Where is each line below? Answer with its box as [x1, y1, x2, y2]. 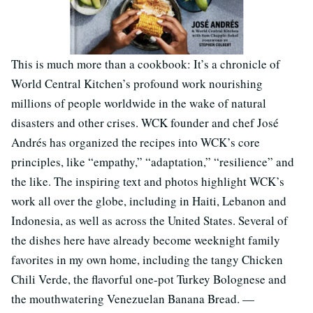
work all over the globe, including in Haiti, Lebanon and [11, 192, 286, 209]
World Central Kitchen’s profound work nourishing [11, 75, 263, 92]
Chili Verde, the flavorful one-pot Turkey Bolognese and [11, 270, 286, 287]
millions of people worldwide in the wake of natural [11, 94, 266, 111]
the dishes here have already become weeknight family [11, 231, 280, 248]
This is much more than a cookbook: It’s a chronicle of [11, 55, 280, 72]
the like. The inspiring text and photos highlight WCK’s [11, 173, 284, 189]
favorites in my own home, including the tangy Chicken [11, 251, 283, 268]
